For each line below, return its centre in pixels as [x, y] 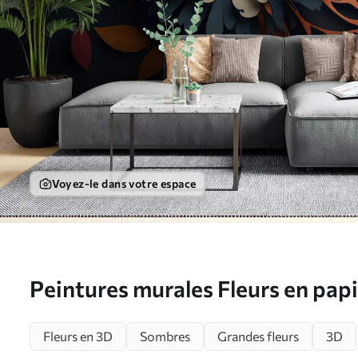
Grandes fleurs [258, 336]
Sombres [165, 336]
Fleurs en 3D [78, 336]
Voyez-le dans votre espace [124, 183]
